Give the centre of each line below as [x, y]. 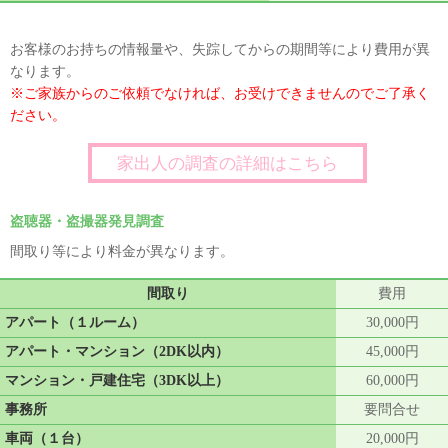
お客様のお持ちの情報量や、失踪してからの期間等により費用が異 [220, 50]
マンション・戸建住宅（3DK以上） [117, 380]
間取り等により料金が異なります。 [122, 252]
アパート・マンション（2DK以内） [117, 351]
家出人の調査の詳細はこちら [227, 163]
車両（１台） [47, 438]
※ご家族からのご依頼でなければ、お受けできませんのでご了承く [220, 94]
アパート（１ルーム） [75, 322]
